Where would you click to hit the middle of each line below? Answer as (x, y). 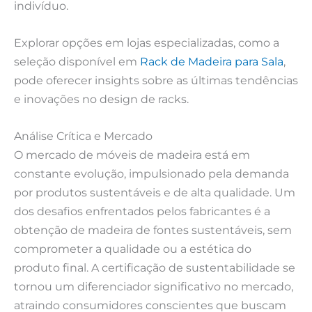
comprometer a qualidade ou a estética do (133, 249)
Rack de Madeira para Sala (212, 61)
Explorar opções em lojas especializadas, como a (147, 42)
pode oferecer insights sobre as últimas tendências (156, 80)
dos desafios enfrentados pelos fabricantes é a (142, 211)
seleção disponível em (77, 61)
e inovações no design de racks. (101, 99)
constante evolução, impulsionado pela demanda (151, 174)
